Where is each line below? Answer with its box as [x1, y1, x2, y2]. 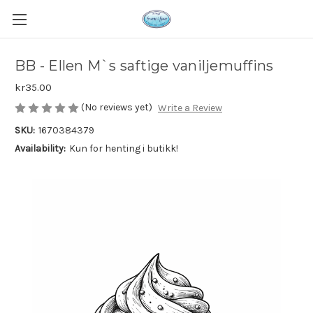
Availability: [15, 143, 66, 155]
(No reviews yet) [81, 101, 152, 113]
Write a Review [157, 102, 222, 115]
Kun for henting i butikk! [68, 143, 178, 155]
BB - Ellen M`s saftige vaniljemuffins [15, 57, 274, 75]
